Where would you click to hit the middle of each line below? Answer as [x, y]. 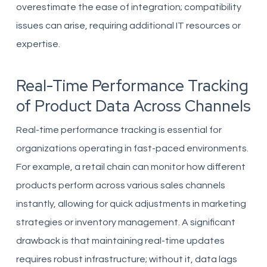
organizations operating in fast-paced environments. [132, 148]
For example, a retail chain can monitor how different [131, 167]
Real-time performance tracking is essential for [119, 130]
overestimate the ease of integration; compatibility [128, 7]
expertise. [38, 44]
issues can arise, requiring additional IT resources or [128, 26]
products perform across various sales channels [120, 185]
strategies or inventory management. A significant [125, 222]
